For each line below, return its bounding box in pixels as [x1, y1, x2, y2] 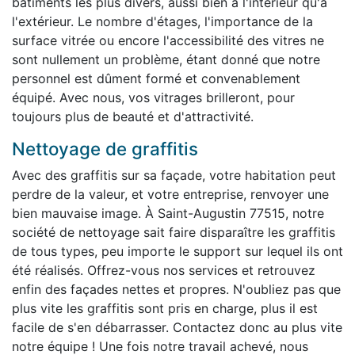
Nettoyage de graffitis [12, 137, 198, 159]
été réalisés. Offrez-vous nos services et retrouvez [12, 261, 315, 278]
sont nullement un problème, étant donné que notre [12, 51, 320, 67]
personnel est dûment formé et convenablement [12, 70, 300, 86]
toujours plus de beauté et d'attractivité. [12, 108, 254, 124]
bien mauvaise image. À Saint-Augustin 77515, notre [12, 204, 324, 221]
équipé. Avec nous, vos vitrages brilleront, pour [12, 89, 295, 105]
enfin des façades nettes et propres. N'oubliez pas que [12, 281, 341, 297]
